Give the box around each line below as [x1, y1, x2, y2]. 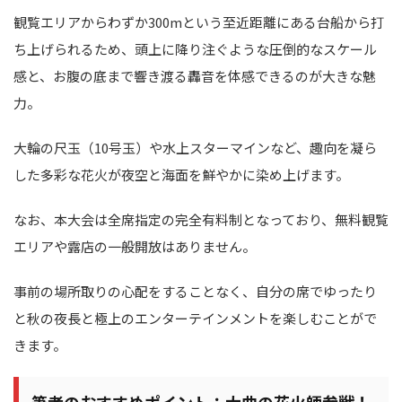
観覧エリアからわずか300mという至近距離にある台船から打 [13, 13, 384, 32]
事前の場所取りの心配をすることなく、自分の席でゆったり [13, 282, 377, 301]
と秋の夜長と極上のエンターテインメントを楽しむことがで [13, 309, 377, 328]
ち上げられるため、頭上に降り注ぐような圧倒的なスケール [13, 39, 377, 59]
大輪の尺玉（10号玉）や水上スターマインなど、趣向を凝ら [13, 138, 377, 158]
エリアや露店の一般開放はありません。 [13, 237, 256, 257]
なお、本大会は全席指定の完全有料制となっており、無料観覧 [13, 210, 389, 230]
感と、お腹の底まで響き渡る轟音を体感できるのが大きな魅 [13, 66, 376, 86]
